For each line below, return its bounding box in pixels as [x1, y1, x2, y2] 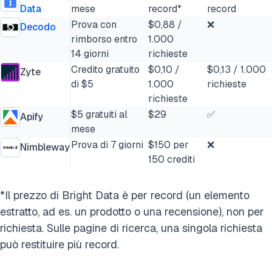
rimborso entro [71, 33, 137, 46]
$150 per [148, 138, 189, 151]
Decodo [20, 21, 56, 33]
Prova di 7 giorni [71, 138, 143, 151]
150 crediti [148, 153, 195, 166]
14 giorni [71, 47, 109, 60]
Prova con [71, 18, 117, 31]
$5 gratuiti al [71, 108, 127, 121]
